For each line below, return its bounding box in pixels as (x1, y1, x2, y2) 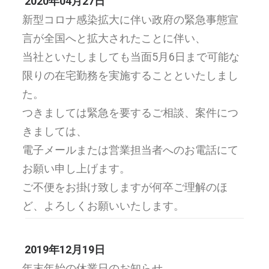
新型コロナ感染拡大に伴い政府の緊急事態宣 (22, 13, 238, 26)
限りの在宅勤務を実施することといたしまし (22, 69, 238, 82)
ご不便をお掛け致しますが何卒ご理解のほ (22, 181, 228, 193)
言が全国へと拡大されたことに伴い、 (22, 32, 206, 44)
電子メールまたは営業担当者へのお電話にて (22, 144, 238, 156)
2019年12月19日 (25, 243, 105, 256)
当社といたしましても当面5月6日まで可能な (22, 50, 240, 63)
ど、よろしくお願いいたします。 (22, 199, 184, 212)
